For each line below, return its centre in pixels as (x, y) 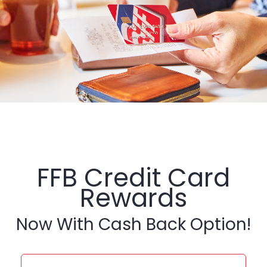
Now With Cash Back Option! (133, 224)
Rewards (133, 198)
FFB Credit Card (133, 178)
